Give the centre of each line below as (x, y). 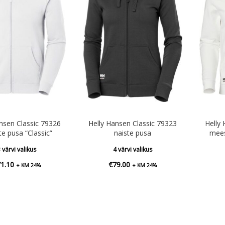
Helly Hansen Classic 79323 (133, 123)
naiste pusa (133, 133)
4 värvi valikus (133, 149)
